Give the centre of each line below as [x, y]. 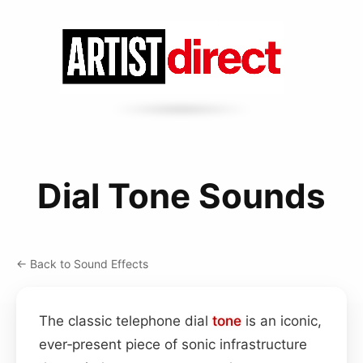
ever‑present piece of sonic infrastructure [173, 344]
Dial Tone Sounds [181, 195]
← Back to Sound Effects [82, 263]
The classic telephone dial [126, 320]
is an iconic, [282, 320]
